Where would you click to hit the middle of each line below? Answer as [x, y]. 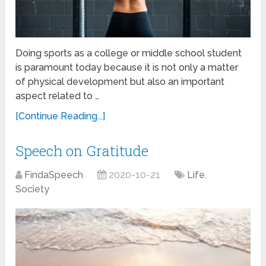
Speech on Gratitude [82, 151]
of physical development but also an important [120, 81]
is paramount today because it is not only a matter [127, 67]
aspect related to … [58, 96]
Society [33, 189]
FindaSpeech [54, 175]
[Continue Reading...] [61, 116]
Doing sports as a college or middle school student [129, 53]
